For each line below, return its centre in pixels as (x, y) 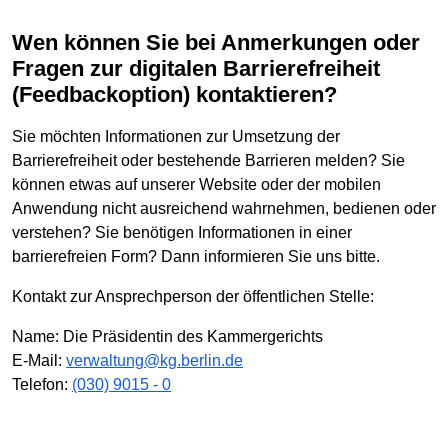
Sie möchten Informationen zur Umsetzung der (176, 136)
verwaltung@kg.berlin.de (154, 360)
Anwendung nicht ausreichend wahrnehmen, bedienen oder (224, 208)
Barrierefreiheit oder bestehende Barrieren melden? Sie (208, 160)
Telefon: (42, 384)
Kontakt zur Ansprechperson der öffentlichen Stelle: (193, 296)
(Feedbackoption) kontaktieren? (174, 95)
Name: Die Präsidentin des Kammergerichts (167, 336)
